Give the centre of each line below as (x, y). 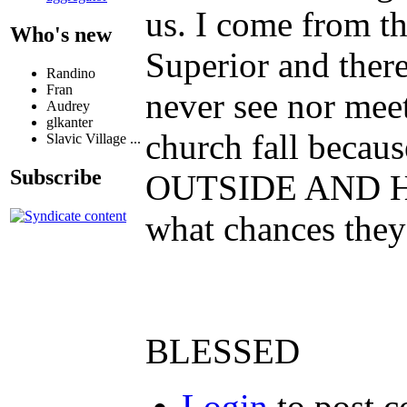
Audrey (68, 106)
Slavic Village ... (94, 139)
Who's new (61, 35)
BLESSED (223, 351)
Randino (71, 74)
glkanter (69, 123)
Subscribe (56, 177)
